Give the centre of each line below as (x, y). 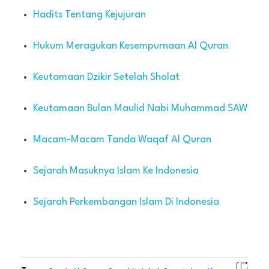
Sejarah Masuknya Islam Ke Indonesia (116, 171)
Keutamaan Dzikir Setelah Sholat (106, 77)
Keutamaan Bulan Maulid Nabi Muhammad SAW (140, 108)
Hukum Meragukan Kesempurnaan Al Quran (130, 46)
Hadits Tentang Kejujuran (89, 14)
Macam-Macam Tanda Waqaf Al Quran (122, 139)
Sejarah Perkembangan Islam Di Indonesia (126, 202)
